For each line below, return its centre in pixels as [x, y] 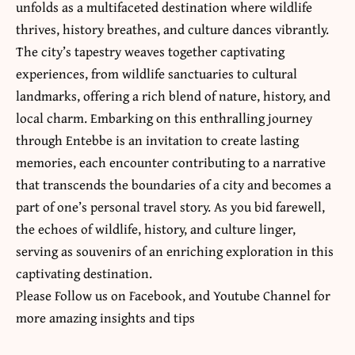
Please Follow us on [73, 296]
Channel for [295, 296]
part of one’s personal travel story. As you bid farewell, [170, 207]
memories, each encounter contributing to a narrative [171, 162]
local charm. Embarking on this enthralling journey [164, 118]
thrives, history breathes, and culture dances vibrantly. [172, 29]
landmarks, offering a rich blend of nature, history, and [173, 96]
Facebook [156, 296]
